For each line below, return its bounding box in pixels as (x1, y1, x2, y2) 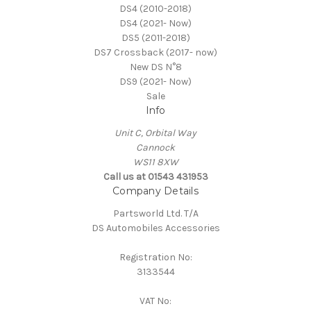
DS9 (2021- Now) (119, 76, 192, 88)
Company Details (112, 185, 199, 198)
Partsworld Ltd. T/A (112, 208, 199, 220)
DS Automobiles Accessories (91, 222, 220, 235)
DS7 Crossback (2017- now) (94, 47, 217, 59)
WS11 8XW (133, 156, 178, 169)
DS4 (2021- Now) (119, 17, 192, 30)
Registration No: (119, 251, 192, 264)
